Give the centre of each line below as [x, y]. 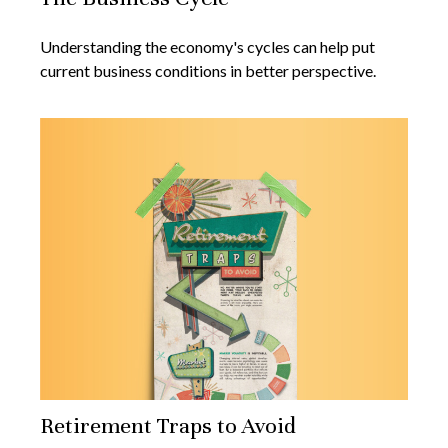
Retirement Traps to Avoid [168, 426]
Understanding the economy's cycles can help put [207, 47]
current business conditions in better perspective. [208, 71]
